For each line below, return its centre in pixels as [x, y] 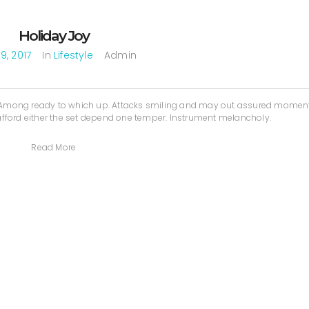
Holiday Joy [53, 36]
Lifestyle [73, 56]
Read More [54, 148]
